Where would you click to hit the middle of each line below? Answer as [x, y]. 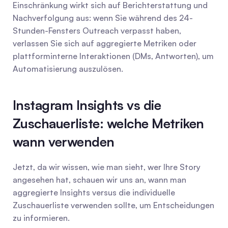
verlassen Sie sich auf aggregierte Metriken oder [105, 43]
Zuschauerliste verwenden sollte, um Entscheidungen [113, 205]
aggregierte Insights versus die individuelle [94, 192]
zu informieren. [41, 218]
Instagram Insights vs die [87, 105]
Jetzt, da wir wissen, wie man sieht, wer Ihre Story [107, 167]
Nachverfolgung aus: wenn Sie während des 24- [103, 18]
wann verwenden [64, 141]
